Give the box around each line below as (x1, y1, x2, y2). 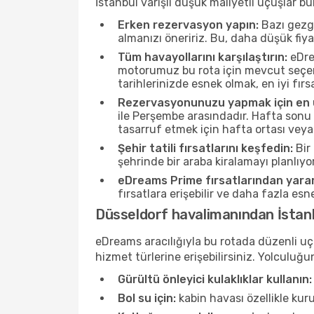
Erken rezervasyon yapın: (118, 18, 259, 32)
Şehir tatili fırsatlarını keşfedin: (118, 142, 293, 155)
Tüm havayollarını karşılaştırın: (118, 50, 287, 64)
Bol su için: (118, 292, 176, 305)
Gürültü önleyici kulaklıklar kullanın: (118, 273, 312, 286)
